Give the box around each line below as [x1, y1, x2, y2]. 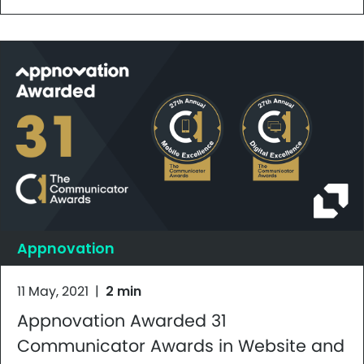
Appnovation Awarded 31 [17, 309, 227, 333]
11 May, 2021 [17, 282, 89, 301]
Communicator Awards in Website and [17, 334, 344, 358]
